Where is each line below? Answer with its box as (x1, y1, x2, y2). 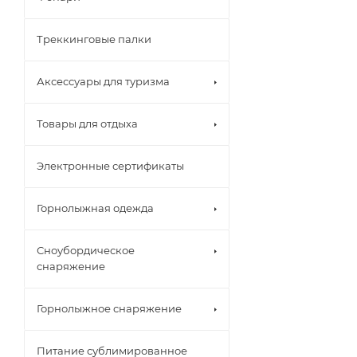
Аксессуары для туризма (37, 74, 170, 88)
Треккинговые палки (37, 32, 151, 45)
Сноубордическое (37, 243, 135, 257)
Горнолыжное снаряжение (37, 301, 182, 315)
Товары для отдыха (37, 116, 138, 130)
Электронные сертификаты (37, 159, 184, 172)
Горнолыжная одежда (37, 201, 154, 214)
